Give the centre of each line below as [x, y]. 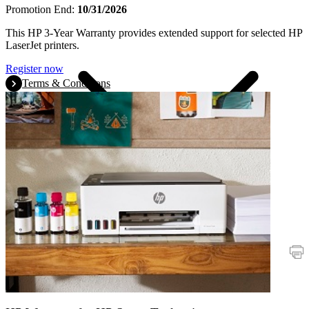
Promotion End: [41, 9]
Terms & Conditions [66, 83]
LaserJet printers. [42, 45]
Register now [34, 68]
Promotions [58, 252]
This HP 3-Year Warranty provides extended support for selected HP [154, 32]
